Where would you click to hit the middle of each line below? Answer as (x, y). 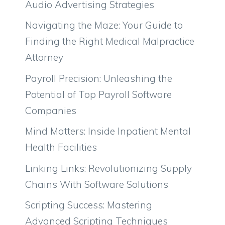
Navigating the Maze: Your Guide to (104, 25)
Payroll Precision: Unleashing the (99, 78)
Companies (51, 110)
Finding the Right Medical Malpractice (110, 41)
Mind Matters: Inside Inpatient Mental (108, 131)
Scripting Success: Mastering (89, 205)
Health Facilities (61, 147)
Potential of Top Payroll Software (98, 94)
